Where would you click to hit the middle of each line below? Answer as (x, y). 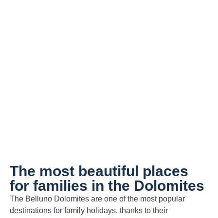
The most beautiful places (99, 171)
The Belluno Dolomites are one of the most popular (97, 199)
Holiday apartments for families (109, 46)
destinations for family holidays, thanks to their (89, 210)
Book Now (109, 82)
